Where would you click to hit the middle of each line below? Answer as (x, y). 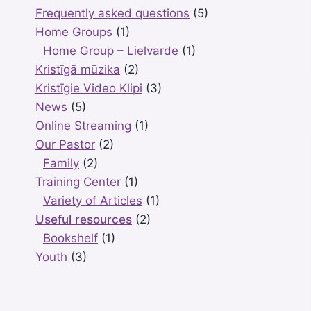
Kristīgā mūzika (78, 69)
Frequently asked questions (112, 13)
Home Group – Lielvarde (111, 51)
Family (61, 163)
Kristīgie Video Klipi (89, 88)
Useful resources (84, 219)
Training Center (78, 182)
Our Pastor (65, 144)
